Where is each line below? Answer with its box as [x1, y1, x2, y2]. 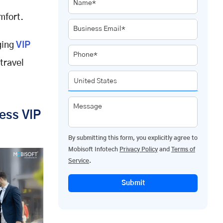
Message [73, 103, 102, 111]
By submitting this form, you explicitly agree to [68, 135, 198, 141]
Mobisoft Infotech [68, 146, 119, 153]
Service [68, 158, 89, 164]
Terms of [171, 146, 195, 153]
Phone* [73, 51, 98, 59]
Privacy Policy [119, 146, 158, 153]
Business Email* [73, 25, 125, 33]
